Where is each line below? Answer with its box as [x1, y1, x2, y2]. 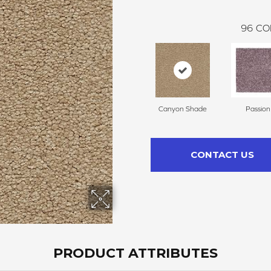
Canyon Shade [158, 105, 207, 114]
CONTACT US [190, 149, 254, 161]
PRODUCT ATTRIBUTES [53, 245, 218, 262]
